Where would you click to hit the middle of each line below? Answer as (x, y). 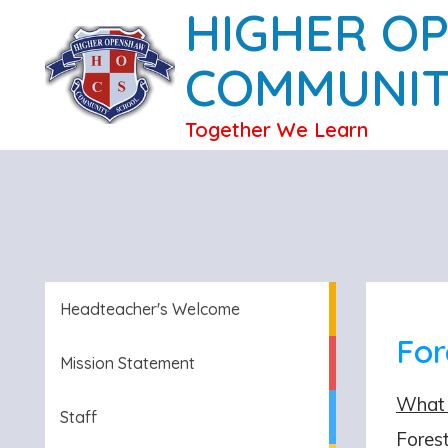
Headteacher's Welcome (150, 309)
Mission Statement (127, 363)
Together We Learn (276, 129)
